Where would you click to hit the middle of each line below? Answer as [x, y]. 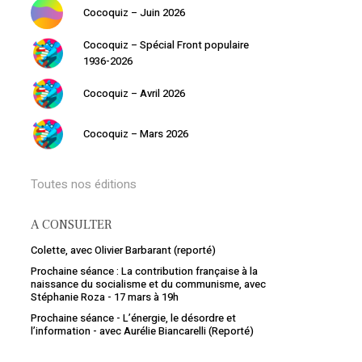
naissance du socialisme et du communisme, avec [148, 284]
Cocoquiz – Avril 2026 [134, 93]
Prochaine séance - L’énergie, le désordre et [133, 318]
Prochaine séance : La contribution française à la [144, 271]
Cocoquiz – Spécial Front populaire [166, 45]
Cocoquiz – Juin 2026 [134, 13]
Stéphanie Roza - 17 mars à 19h [104, 297]
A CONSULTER [71, 225]
